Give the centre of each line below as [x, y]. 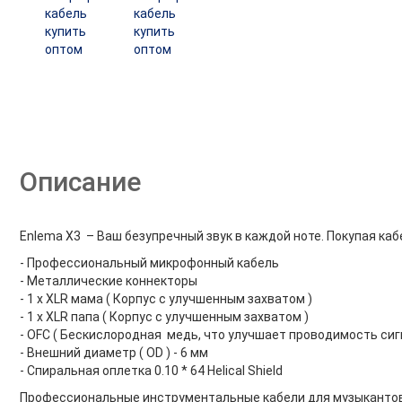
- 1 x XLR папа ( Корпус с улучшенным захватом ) [164, 317]
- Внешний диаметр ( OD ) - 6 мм [114, 353]
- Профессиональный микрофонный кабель [150, 263]
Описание [80, 182]
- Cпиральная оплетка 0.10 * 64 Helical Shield [152, 371]
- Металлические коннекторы [108, 281]
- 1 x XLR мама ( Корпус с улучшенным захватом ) [166, 299]
